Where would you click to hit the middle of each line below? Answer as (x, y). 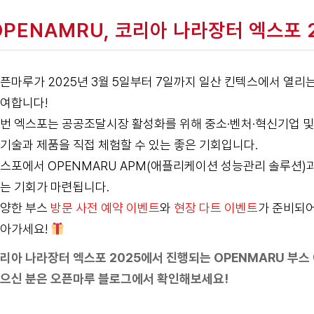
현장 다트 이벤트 (216, 208)
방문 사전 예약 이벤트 (105, 208)
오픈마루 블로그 (91, 279)
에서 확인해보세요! (180, 279)
